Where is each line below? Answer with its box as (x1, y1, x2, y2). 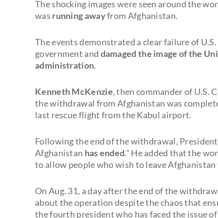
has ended (84, 147, 125, 158)
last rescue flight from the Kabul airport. (35, 109, 192, 120)
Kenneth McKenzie (35, 86, 113, 97)
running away (52, 10, 106, 21)
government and (35, 48, 101, 59)
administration (35, 59, 94, 71)
